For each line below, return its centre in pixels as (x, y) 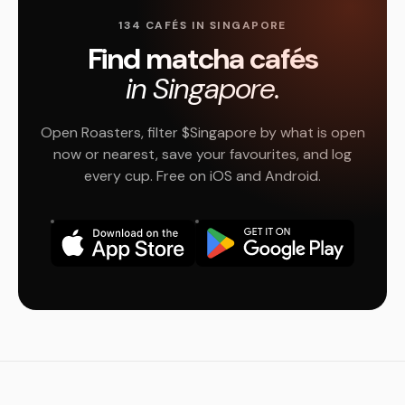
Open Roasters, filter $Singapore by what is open (202, 132)
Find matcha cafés (202, 59)
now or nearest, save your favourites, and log (202, 154)
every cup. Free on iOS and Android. (202, 176)
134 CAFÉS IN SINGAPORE (202, 25)
